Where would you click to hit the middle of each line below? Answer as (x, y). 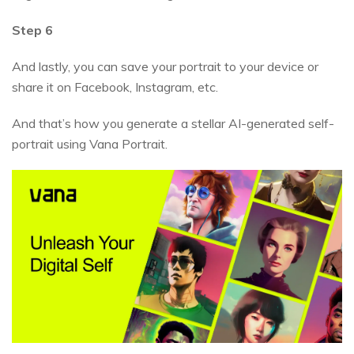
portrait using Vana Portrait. (90, 144)
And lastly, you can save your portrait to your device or (165, 67)
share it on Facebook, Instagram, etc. (115, 87)
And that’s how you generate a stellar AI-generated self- (173, 124)
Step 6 (32, 30)
